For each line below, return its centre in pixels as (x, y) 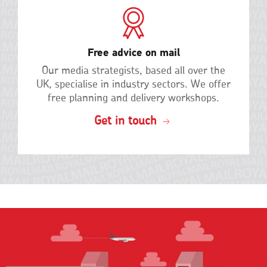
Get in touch (125, 121)
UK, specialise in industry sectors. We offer (133, 84)
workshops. (194, 98)
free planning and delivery (108, 98)
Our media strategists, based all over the (133, 71)
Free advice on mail (133, 52)
